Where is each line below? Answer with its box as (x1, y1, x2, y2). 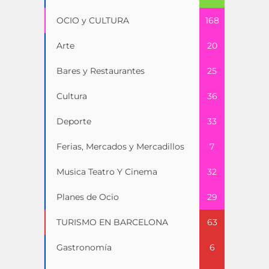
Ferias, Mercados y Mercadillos (56, 141, 184, 152)
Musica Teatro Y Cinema (56, 166, 157, 177)
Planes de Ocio (56, 192, 119, 202)
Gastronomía (56, 242, 112, 253)
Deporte (56, 116, 91, 127)
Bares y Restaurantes (56, 65, 145, 76)
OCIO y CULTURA (56, 15, 129, 26)
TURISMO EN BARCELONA (56, 217, 168, 228)
